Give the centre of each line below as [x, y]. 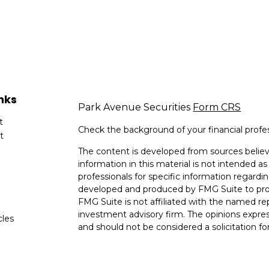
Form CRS [217, 107]
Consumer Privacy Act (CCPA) [141, 261]
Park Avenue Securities [136, 107]
